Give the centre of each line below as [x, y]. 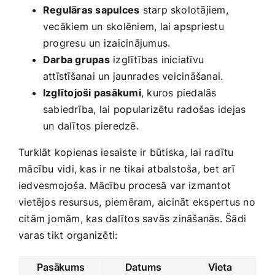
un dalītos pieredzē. [91, 126]
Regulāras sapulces [91, 10]
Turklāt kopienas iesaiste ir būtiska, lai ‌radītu [126, 153]
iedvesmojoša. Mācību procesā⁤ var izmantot [125, 186]
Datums [143, 267]
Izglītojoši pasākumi [92, 93]
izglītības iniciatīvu [157, 60]
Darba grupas [76, 60]
